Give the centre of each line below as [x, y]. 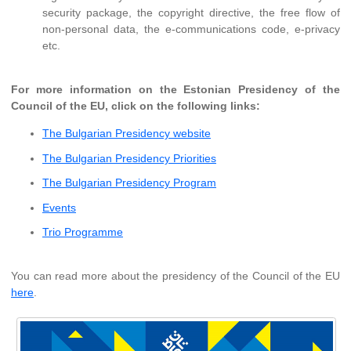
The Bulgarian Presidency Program [129, 183]
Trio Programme [83, 232]
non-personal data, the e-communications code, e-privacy [191, 29]
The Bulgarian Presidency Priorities [129, 158]
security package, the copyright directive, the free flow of [191, 13]
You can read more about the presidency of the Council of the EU [175, 276]
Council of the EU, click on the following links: [136, 106]
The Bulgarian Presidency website [127, 134]
